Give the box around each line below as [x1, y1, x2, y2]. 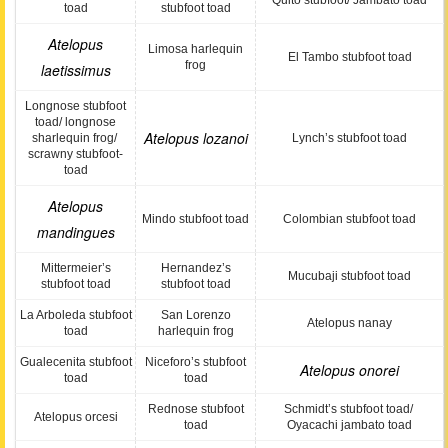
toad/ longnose [35, 115, 116, 129]
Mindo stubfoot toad [142, 212, 249, 226]
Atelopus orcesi [33, 410, 118, 424]
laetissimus [40, 60, 111, 80]
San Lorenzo [160, 308, 231, 322]
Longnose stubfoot [25, 99, 126, 113]
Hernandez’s [160, 261, 231, 275]
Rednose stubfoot [147, 402, 244, 416]
